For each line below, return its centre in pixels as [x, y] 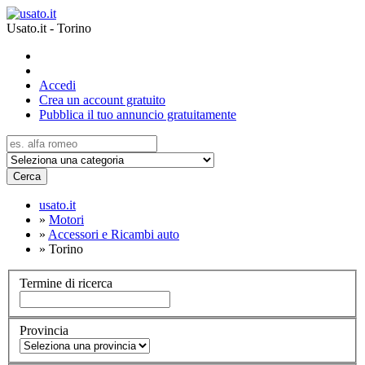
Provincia [44, 331]
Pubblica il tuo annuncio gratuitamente [138, 114]
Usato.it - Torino [49, 28]
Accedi [57, 85]
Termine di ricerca [66, 283]
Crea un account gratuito [102, 100]
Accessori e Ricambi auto [114, 234]
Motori [66, 220]
